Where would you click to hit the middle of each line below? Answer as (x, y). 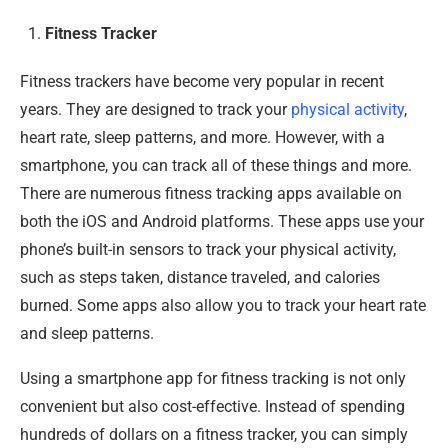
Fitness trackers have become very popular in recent (202, 81)
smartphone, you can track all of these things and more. (216, 165)
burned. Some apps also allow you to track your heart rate (223, 305)
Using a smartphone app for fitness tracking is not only (213, 378)
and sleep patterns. (87, 333)
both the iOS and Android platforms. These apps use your (222, 221)
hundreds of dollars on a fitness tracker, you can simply (214, 434)
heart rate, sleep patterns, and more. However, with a (202, 137)
